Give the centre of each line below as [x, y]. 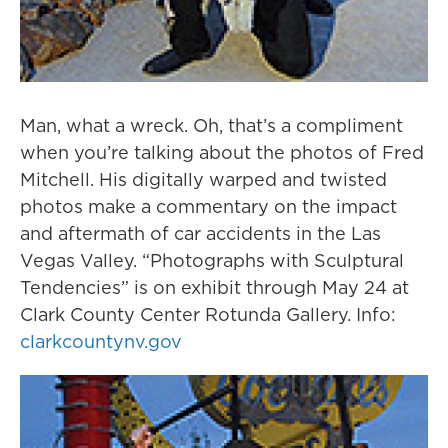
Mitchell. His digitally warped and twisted [203, 180]
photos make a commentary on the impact [208, 207]
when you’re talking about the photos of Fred [222, 153]
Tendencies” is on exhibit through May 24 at [214, 288]
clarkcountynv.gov [101, 342]
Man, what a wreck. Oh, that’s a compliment [211, 126]
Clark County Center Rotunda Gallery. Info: [208, 315]
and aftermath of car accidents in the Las [200, 234]
